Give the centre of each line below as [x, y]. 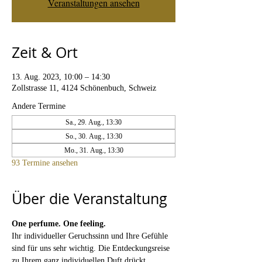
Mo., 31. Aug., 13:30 [94, 150]
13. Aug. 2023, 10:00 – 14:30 [61, 77]
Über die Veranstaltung [89, 199]
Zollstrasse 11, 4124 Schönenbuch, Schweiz [84, 88]
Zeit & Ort [45, 52]
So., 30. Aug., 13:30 [94, 136]
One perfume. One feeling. [60, 224]
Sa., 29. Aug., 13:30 [94, 122]
